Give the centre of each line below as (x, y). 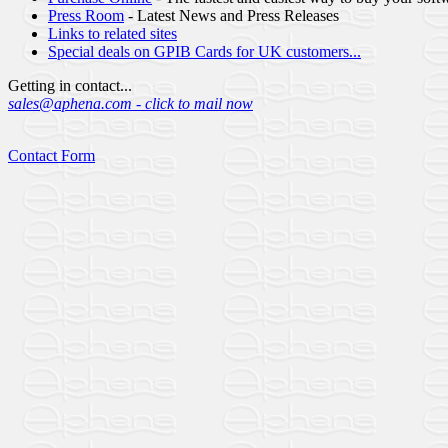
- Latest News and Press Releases (231, 15)
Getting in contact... (70, 85)
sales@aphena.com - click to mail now (130, 103)
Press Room (86, 15)
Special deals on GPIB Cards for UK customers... (204, 51)
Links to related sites (112, 33)
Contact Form (51, 155)
